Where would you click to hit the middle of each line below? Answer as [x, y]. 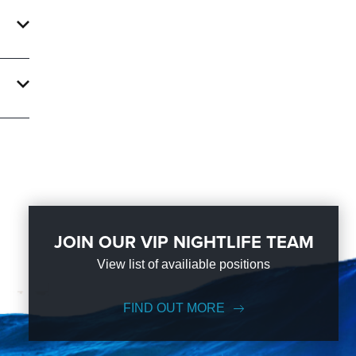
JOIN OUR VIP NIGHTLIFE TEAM [184, 242]
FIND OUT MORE [174, 308]
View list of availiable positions [184, 264]
